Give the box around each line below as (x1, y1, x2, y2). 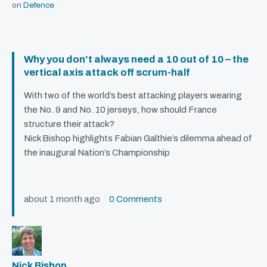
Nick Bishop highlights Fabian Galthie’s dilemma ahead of (24, 133, 252, 144)
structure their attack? (24, 119, 114, 129)
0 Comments (109, 194, 162, 204)
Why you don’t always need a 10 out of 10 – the (24, 54, 249, 66)
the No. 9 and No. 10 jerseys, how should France (24, 105, 217, 115)
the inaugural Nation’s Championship (24, 148, 170, 158)
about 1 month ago (24, 194, 109, 204)
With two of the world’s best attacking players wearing (24, 91, 242, 101)
